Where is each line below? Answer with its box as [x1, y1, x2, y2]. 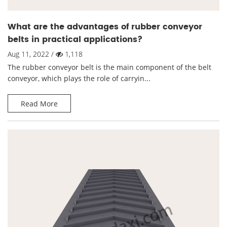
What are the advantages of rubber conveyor [8, 20, 202, 33]
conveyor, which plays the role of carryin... [8, 73, 150, 83]
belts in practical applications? [8, 33, 142, 46]
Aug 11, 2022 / [8, 49, 56, 59]
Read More [21, 99, 58, 108]
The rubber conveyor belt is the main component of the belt [8, 62, 211, 72]
